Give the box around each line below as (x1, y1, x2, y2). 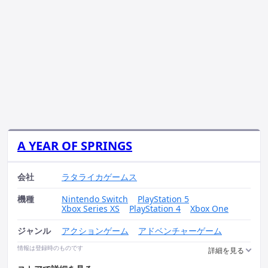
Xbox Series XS (62, 203, 120, 214)
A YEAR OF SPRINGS (17, 138, 132, 154)
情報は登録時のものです (17, 243, 83, 252)
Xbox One (190, 203, 229, 214)
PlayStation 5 (138, 193, 189, 205)
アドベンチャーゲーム (138, 225, 222, 236)
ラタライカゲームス (62, 171, 137, 182)
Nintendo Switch (62, 193, 128, 205)
